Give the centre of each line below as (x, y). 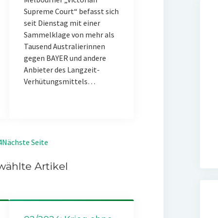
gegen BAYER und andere (65, 58)
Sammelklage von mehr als (69, 35)
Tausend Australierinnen (64, 46)
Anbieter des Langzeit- (62, 70)
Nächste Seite (25, 142)
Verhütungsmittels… (59, 81)
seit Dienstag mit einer (62, 23)
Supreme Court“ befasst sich (71, 11)
